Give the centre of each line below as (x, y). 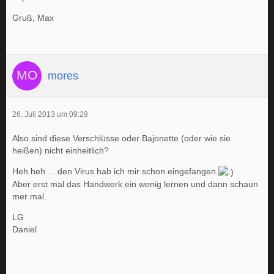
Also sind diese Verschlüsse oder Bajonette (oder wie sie (121, 139)
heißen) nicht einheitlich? (61, 151)
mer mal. (29, 197)
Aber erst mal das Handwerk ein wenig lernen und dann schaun (135, 184)
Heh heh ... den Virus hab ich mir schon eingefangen (115, 172)
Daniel (24, 230)
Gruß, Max (33, 18)
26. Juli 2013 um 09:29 (50, 115)
